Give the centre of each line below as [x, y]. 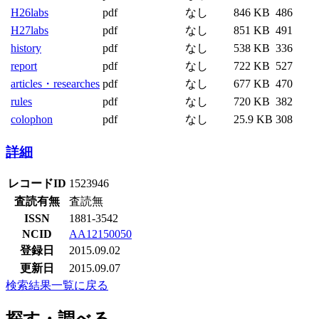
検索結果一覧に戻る [57, 286]
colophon [32, 119]
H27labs [30, 30]
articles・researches [55, 84]
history [26, 48]
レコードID [37, 184]
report [24, 66]
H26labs [30, 12]
